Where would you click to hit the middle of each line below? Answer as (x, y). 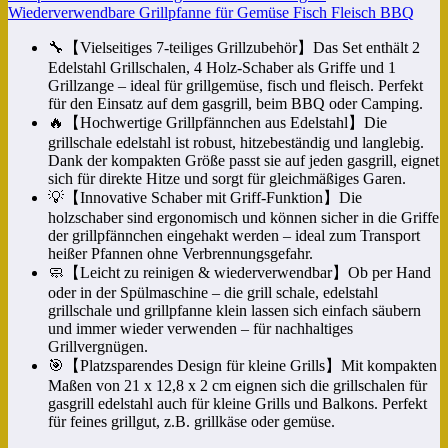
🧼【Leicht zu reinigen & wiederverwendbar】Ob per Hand (239, 273)
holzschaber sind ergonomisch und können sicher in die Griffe (243, 218)
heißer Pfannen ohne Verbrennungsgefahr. (180, 254)
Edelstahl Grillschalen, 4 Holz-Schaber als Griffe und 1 (222, 68)
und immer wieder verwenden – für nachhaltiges (200, 329)
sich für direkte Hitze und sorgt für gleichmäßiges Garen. (227, 179)
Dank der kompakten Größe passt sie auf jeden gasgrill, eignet (243, 161)
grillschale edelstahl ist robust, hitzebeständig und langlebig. (236, 143)
